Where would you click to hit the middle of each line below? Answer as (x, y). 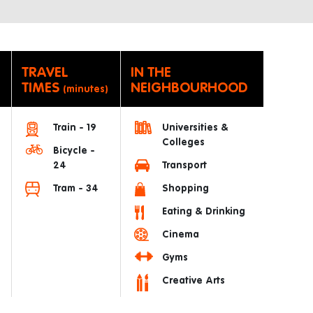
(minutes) (86, 89)
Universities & (195, 128)
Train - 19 (75, 128)
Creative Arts (194, 281)
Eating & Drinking (204, 212)
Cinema (181, 235)
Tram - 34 (76, 189)
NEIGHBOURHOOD (189, 88)
